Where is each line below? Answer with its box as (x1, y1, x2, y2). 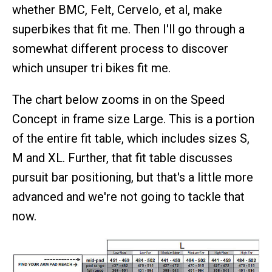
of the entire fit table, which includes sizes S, (12, 131, 250, 146)
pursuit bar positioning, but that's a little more (12, 169, 253, 185)
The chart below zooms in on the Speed (12, 92, 225, 107)
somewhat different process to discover (12, 41, 228, 56)
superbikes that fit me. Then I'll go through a (12, 21, 245, 36)
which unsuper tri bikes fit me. (12, 60, 171, 75)
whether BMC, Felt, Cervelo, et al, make (12, 2, 222, 17)
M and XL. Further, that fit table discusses (12, 150, 233, 165)
